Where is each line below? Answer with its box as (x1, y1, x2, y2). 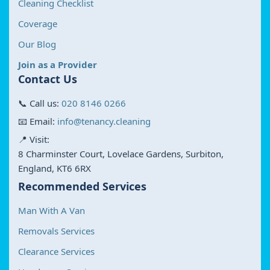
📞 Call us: (18, 96, 61, 109)
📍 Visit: (18, 133, 49, 145)
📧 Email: (18, 115, 57, 127)
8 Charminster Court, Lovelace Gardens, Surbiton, (18, 147, 224, 160)
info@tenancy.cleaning (57, 115, 151, 127)
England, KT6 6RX (18, 162, 91, 174)
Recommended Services (18, 178, 146, 193)
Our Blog (18, 37, 56, 50)
